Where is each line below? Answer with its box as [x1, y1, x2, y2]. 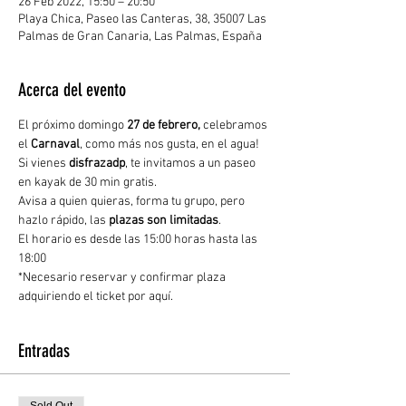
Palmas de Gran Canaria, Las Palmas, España [18, 29, 262, 44]
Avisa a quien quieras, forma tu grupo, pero [18, 194, 247, 209]
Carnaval [31, 137, 80, 152]
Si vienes [18, 156, 69, 171]
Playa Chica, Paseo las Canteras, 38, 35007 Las [18, 12, 266, 27]
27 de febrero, [124, 118, 200, 133]
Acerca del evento [18, 79, 126, 101]
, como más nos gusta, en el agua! [80, 137, 259, 152]
